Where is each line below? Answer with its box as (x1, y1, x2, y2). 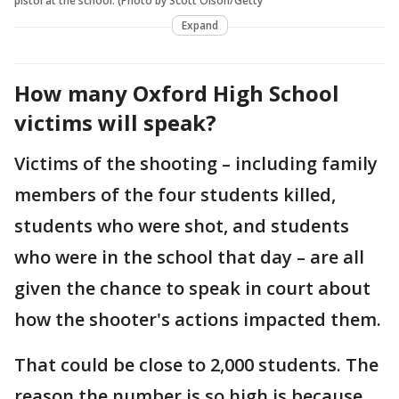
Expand (181, 17, 218, 33)
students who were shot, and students (14, 213, 349, 238)
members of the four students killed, (14, 182, 336, 207)
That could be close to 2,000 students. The (14, 352, 379, 377)
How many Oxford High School (14, 77, 339, 108)
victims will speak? (14, 107, 216, 137)
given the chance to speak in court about (14, 275, 370, 300)
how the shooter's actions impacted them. (14, 306, 381, 331)
